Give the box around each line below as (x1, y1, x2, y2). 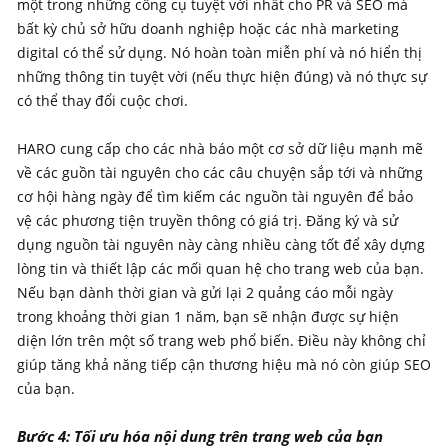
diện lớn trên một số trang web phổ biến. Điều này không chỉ (17, 330, 426, 350)
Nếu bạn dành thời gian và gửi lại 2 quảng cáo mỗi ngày (17, 282, 393, 302)
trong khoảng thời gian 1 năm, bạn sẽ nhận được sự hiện (17, 306, 399, 326)
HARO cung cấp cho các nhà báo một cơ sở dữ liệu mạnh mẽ (17, 138, 423, 158)
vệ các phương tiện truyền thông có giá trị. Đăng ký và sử (17, 210, 398, 230)
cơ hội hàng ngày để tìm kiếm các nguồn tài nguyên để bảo (17, 186, 413, 206)
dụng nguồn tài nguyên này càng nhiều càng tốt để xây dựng (17, 234, 425, 254)
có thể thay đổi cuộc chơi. (17, 90, 188, 110)
